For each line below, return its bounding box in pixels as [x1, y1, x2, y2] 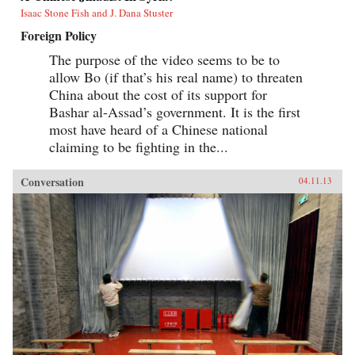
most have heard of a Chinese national [49, 119, 268, 139]
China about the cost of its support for [49, 84, 267, 104]
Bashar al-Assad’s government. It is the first [49, 101, 300, 121]
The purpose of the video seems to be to [49, 49, 280, 69]
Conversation [21, 173, 84, 190]
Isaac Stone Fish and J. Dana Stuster [21, 5, 173, 20]
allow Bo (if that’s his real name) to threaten [49, 67, 303, 86]
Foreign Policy [21, 25, 97, 44]
